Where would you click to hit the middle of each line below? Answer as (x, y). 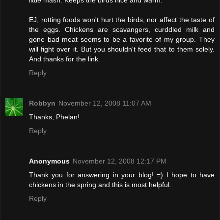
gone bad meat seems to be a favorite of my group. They (122, 40)
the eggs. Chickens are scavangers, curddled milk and (122, 30)
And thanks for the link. (65, 59)
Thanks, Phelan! (54, 117)
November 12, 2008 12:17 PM (120, 161)
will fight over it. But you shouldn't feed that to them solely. (122, 49)
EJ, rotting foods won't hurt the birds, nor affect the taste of (122, 20)
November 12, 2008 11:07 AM (105, 103)
